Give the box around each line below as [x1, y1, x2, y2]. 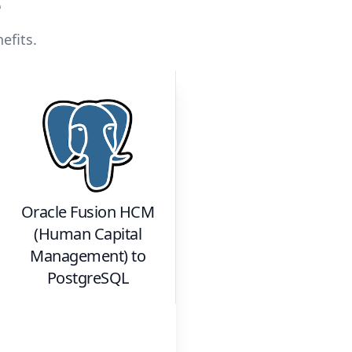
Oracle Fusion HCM [20, 201, 155, 223]
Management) [30, 245, 128, 267]
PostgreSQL [46, 267, 129, 289]
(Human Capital [34, 223, 141, 245]
